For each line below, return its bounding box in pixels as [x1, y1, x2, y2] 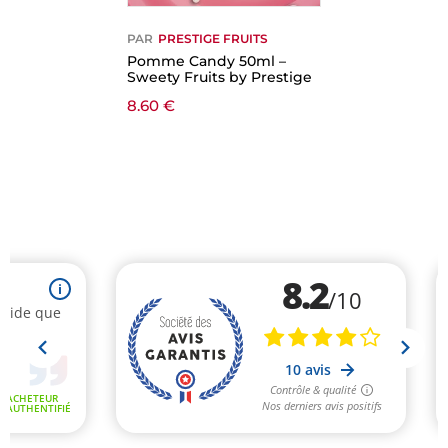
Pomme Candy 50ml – [127, 52, 286, 70]
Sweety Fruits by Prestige [127, 68, 312, 86]
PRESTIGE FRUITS [158, 31, 268, 46]
